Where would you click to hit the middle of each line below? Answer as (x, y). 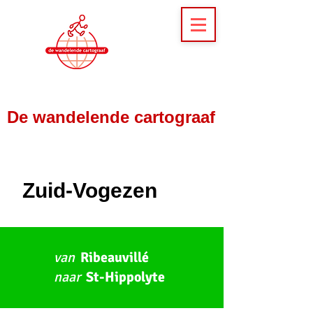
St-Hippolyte (123, 277)
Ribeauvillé (115, 257)
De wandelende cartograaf (111, 117)
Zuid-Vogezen (90, 190)
